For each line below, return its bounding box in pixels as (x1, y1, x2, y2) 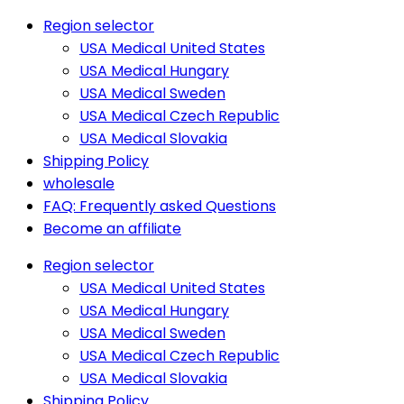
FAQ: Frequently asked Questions (43, 196, 276, 216)
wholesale (43, 173, 115, 194)
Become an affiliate (43, 218, 181, 239)
